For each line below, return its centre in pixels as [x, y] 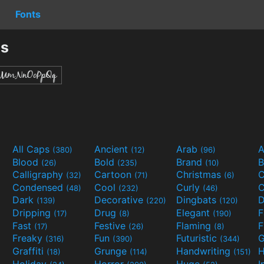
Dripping [33, 213]
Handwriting [205, 251]
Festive [111, 225]
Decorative [120, 200]
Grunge [112, 251]
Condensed [39, 187]
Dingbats [198, 200]
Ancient [113, 149]
